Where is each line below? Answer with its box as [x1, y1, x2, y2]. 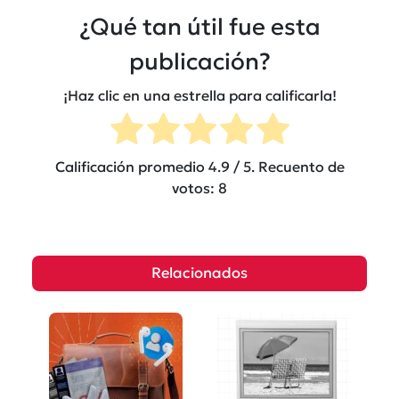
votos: [172, 179, 218, 198]
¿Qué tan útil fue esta [78, 12, 321, 41]
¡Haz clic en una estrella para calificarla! [62, 86, 337, 105]
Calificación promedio [54, 158, 208, 176]
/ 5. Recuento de [229, 158, 345, 176]
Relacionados [151, 264, 248, 283]
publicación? [128, 46, 271, 76]
